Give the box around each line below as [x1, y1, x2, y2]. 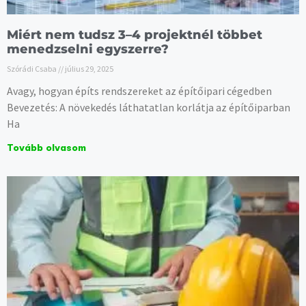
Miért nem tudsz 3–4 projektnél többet [7, 27, 262, 43]
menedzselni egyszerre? [7, 42, 169, 57]
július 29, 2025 [64, 64, 113, 74]
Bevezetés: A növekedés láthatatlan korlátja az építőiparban [7, 100, 290, 115]
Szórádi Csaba [7, 64, 58, 74]
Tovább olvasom [7, 143, 86, 154]
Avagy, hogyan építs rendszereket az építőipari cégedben [7, 84, 272, 98]
